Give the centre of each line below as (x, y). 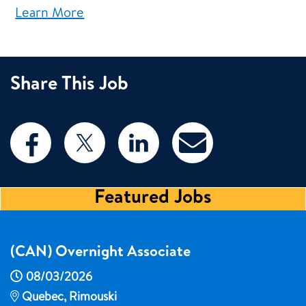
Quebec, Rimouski (69, 297)
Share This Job (69, 85)
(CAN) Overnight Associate (100, 253)
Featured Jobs (153, 198)
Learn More (50, 14)
